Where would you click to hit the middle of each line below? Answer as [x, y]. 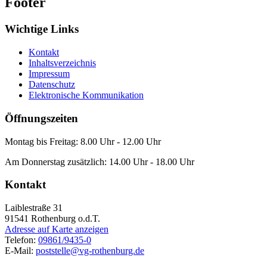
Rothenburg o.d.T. [66, 218]
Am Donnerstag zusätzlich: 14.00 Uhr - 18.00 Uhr [100, 162]
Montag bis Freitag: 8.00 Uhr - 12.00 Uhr [83, 141]
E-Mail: [20, 250]
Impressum [49, 74]
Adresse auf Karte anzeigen [57, 229]
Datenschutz [52, 85]
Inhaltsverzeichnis [62, 63]
